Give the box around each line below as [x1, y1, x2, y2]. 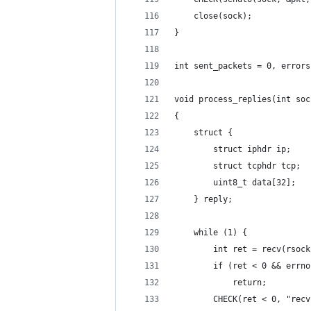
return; [174, 278, 267, 287]
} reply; [174, 194, 233, 204]
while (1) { [174, 228, 247, 237]
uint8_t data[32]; [174, 178, 296, 187]
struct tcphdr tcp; [174, 161, 301, 171]
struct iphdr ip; [174, 144, 291, 154]
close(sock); [174, 11, 252, 21]
